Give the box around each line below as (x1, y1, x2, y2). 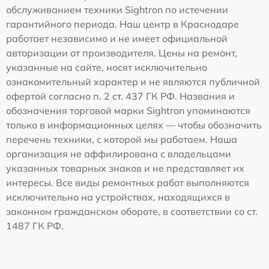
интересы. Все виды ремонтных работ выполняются (6, 176, 249, 189)
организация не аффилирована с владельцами (6, 147, 231, 160)
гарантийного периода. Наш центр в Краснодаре (6, 17, 239, 30)
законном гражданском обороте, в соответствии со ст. (6, 205, 258, 217)
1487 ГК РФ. (6, 219, 64, 232)
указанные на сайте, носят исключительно (6, 61, 207, 73)
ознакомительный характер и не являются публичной (6, 75, 260, 88)
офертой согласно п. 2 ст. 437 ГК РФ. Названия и (6, 89, 235, 102)
